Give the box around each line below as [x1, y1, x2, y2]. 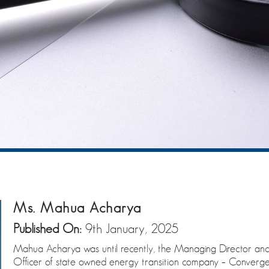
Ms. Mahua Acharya [13, 199, 142, 216]
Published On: [13, 220, 85, 236]
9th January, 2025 [85, 220, 178, 236]
